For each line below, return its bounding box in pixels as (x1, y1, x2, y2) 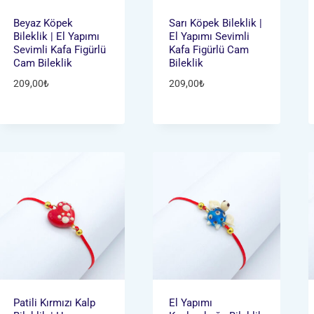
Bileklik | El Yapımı (13, 29, 100, 43)
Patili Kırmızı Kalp (13, 296, 95, 310)
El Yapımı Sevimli (169, 29, 250, 43)
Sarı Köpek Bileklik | (169, 16, 263, 29)
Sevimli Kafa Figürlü (13, 43, 106, 56)
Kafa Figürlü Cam (169, 43, 250, 56)
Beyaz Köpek (13, 16, 73, 29)
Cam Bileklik (13, 56, 72, 69)
